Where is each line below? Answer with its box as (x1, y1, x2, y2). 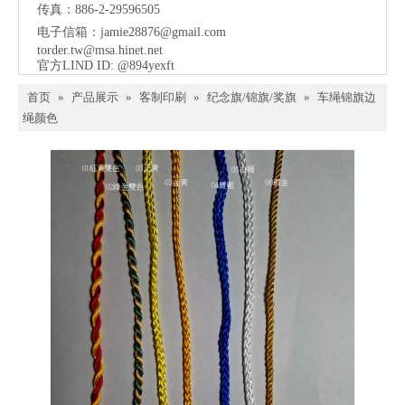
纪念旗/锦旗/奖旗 (207, 89, 297, 104)
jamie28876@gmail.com (100, 24, 226, 39)
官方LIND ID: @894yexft (37, 58, 174, 72)
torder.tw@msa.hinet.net (37, 42, 163, 57)
